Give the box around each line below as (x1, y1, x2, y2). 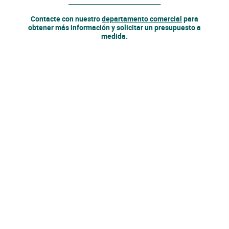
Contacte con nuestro (31, 14, 102, 24)
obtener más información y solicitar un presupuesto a (28, 22, 201, 33)
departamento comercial (102, 14, 182, 24)
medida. (101, 31, 128, 41)
